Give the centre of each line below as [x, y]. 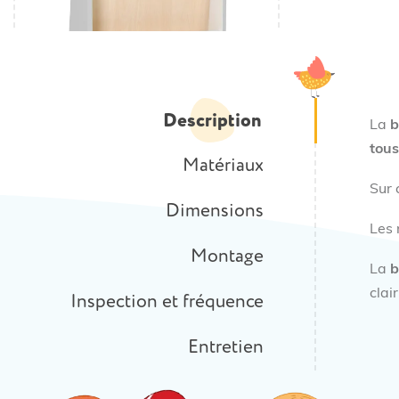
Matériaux [223, 165]
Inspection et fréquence [167, 301]
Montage [227, 256]
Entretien [226, 347]
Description [212, 120]
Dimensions [215, 211]
